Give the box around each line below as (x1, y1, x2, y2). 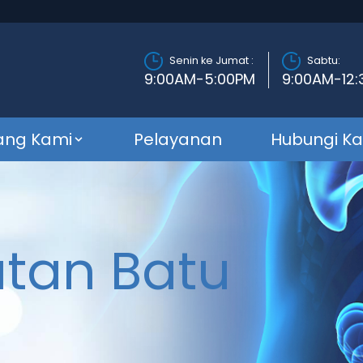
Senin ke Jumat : (169, 53, 254, 68)
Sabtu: (306, 53, 340, 68)
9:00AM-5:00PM (143, 68, 255, 89)
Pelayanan (133, 127, 222, 151)
